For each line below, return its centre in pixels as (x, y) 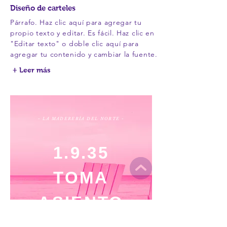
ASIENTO (81, 202)
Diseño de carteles (43, 8)
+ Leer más (32, 70)
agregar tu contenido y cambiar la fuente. (84, 54)
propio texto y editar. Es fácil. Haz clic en (82, 33)
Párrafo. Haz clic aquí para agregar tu (76, 22)
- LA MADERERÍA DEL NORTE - (81, 119)
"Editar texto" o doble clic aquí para (74, 44)
